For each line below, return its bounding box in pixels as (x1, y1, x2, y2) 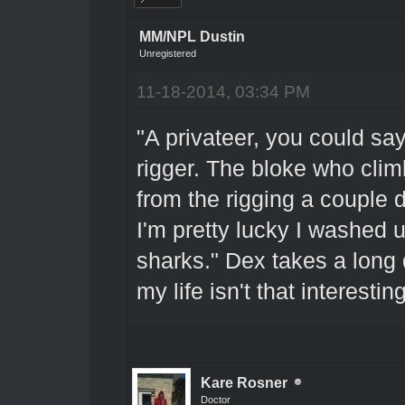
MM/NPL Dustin (138, 28, 245, 44)
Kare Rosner (200, 374, 287, 391)
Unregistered (138, 47, 196, 59)
